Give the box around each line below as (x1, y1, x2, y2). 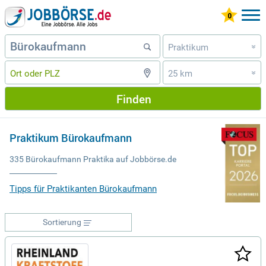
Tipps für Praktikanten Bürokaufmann (9, 183, 157, 194)
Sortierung (42, 217, 81, 227)
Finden (116, 91, 151, 106)
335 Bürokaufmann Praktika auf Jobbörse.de (9, 154, 176, 164)
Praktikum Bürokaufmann (9, 131, 132, 145)
